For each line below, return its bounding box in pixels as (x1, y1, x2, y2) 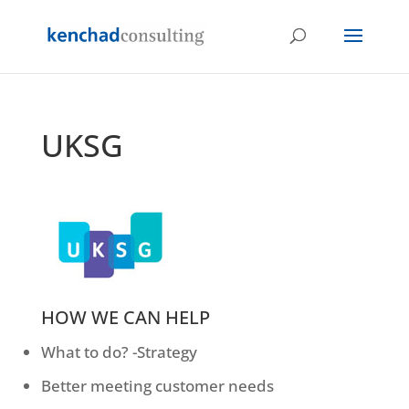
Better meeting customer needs (40, 374, 274, 396)
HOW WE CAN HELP (40, 305, 210, 330)
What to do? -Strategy (40, 341, 197, 362)
